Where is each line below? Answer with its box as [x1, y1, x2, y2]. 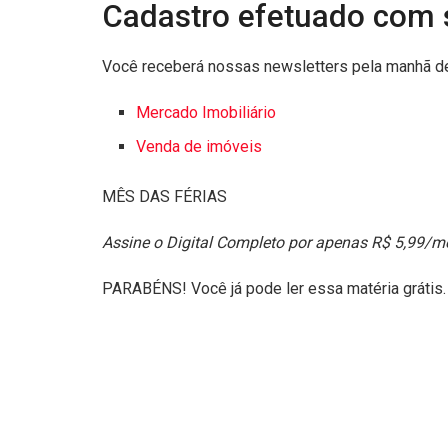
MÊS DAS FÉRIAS [102, 187, 227, 207]
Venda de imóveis [136, 137, 263, 157]
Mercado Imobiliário [136, 103, 277, 123]
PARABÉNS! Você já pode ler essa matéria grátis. [102, 279, 446, 299]
